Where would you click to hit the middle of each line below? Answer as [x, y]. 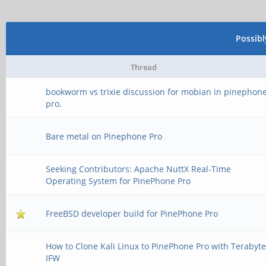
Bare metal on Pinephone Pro [104, 136]
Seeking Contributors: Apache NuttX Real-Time [139, 169]
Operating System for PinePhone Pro [118, 181]
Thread [144, 67]
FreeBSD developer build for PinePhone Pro [132, 213]
